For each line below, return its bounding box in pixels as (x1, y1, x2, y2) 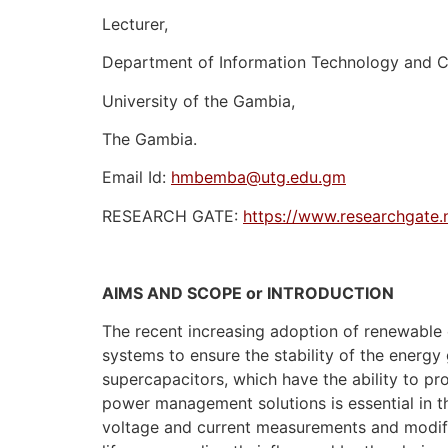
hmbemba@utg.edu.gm (171, 167, 346, 188)
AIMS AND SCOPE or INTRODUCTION (102, 282, 394, 303)
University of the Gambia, (102, 90, 295, 111)
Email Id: (102, 167, 171, 188)
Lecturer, (102, 13, 168, 34)
